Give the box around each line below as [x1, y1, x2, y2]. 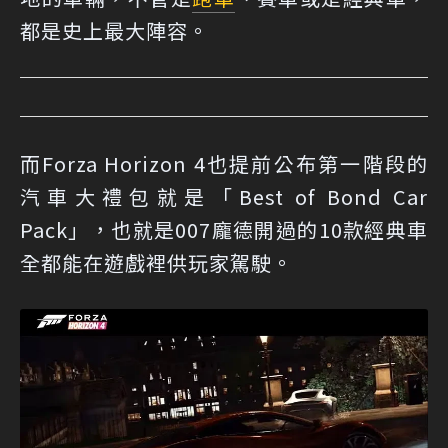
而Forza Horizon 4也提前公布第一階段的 [20, 149, 428, 179]
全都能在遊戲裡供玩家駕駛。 [20, 248, 293, 278]
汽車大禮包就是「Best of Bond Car [20, 182, 428, 212]
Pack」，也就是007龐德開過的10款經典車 [20, 215, 428, 245]
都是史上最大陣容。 [20, 16, 209, 46]
